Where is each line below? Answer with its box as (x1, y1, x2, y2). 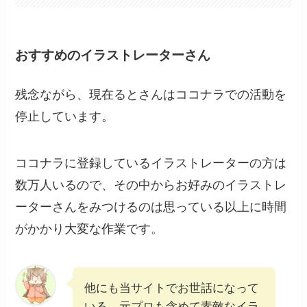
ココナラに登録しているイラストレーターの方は (15, 156, 287, 170)
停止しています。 (15, 110, 114, 124)
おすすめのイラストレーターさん (15, 47, 211, 62)
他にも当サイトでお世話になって (84, 281, 260, 295)
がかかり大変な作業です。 (15, 221, 164, 236)
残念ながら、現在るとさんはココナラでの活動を (15, 88, 287, 102)
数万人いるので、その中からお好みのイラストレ (15, 177, 287, 192)
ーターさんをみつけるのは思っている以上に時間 (15, 199, 287, 214)
